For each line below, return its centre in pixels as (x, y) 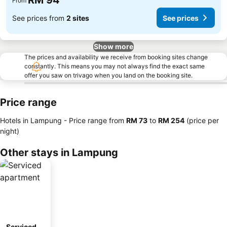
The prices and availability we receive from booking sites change (116, 57)
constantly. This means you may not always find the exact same (115, 66)
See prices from (39, 18)
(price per (202, 120)
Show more (113, 46)
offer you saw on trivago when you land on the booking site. (108, 75)
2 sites (78, 18)
